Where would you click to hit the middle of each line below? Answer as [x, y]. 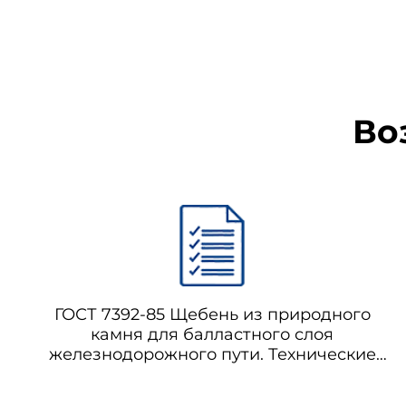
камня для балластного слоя [212, 334]
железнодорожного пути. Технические [212, 354]
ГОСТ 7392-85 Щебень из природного [212, 314]
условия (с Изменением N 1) [212, 374]
